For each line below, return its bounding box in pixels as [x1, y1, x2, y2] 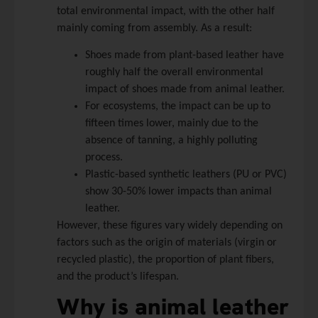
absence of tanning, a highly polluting [85, 135, 258, 147]
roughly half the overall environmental [85, 67, 263, 79]
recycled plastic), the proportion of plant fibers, [57, 254, 274, 266]
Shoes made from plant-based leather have [85, 50, 284, 62]
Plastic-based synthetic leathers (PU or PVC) [85, 169, 287, 181]
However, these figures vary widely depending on [57, 220, 283, 232]
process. [85, 152, 123, 164]
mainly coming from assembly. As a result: [57, 22, 252, 34]
